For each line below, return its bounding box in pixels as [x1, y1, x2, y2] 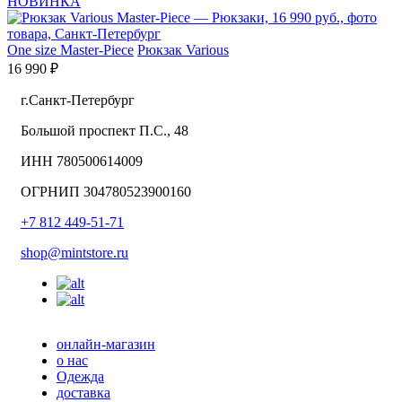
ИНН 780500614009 [21, 153, 143, 170]
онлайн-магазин [57, 336, 155, 353]
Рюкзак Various [137, 42, 229, 58]
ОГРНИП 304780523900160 [21, 184, 191, 200]
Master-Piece [60, 42, 134, 58]
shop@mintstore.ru [21, 245, 128, 261]
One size [7, 42, 57, 58]
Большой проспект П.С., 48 [21, 123, 188, 139]
